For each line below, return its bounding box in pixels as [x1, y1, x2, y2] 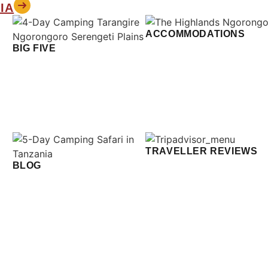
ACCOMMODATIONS [145, 29, 245, 39]
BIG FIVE [12, 43, 56, 53]
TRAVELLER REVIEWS [145, 146, 258, 156]
